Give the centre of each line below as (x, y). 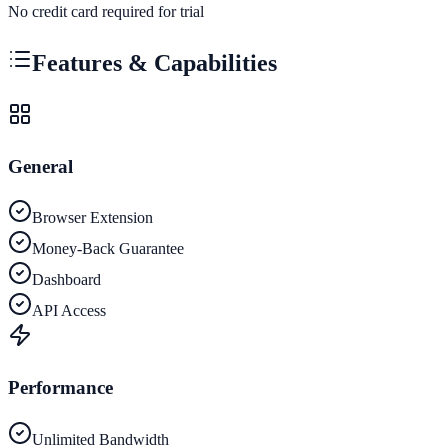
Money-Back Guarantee (108, 249)
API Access (69, 311)
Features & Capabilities (154, 62)
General (40, 166)
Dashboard (66, 280)
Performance (60, 387)
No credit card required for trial (106, 11)
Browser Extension (92, 218)
